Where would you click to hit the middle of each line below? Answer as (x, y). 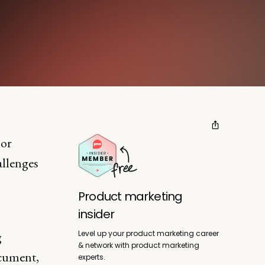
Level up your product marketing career (148, 233)
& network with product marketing (139, 245)
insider (96, 214)
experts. (92, 257)
